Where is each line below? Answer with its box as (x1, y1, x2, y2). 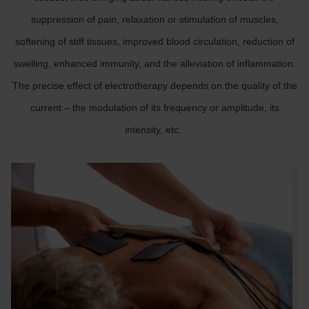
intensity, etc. (125, 124, 184, 135)
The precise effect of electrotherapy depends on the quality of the (12, 80, 297, 91)
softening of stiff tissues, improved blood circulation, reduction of (14, 36, 295, 47)
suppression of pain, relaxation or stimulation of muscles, (30, 14, 279, 25)
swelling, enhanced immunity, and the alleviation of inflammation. (13, 58, 296, 69)
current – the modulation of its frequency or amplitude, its (30, 102, 279, 113)
